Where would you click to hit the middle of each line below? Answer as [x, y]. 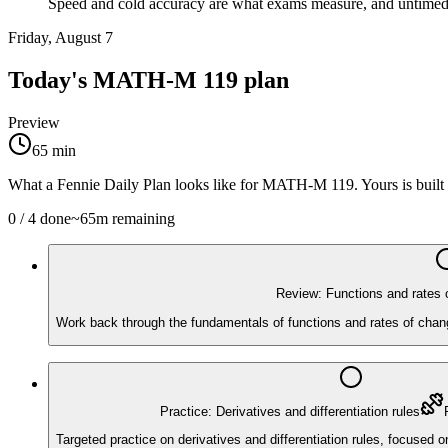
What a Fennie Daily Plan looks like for [135, 185]
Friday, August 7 [60, 38]
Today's [50, 80]
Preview [34, 123]
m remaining [135, 219]
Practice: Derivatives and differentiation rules [289, 411]
